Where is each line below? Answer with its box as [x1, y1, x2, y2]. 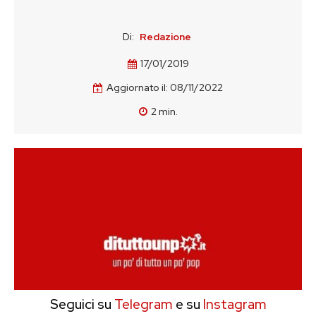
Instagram [202, 296, 267, 313]
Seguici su [49, 296, 111, 313]
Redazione [140, 30, 191, 43]
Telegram [111, 296, 173, 313]
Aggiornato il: [107, 81, 168, 95]
